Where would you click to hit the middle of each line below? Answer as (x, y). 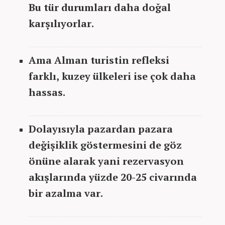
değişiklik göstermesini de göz (105, 145)
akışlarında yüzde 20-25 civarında (113, 177)
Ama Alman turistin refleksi (99, 60)
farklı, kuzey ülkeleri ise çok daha (112, 76)
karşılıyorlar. (61, 23)
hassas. (47, 92)
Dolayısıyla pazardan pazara (101, 129)
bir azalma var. (66, 193)
